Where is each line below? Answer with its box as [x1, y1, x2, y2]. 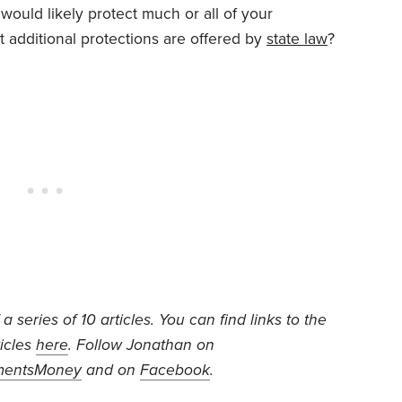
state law [267, 29, 328, 48]
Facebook [140, 360, 210, 380]
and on [82, 360, 140, 380]
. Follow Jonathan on [68, 335, 214, 354]
